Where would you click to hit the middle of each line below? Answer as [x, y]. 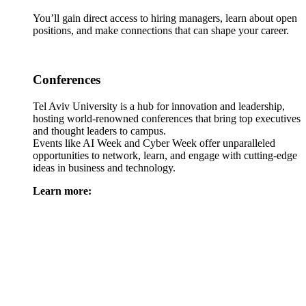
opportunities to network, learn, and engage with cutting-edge [165, 156]
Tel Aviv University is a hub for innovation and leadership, [159, 107]
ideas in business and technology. [104, 168]
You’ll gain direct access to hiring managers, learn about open [165, 18]
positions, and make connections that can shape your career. [161, 30]
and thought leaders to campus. [99, 131]
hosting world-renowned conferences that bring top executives [167, 119]
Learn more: [62, 191]
